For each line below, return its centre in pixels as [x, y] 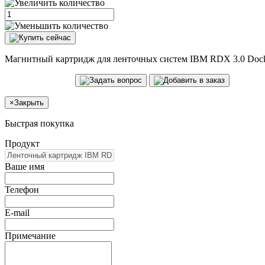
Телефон [22, 189]
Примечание [30, 235]
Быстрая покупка [39, 123]
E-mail [17, 212]
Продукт [22, 143]
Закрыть [29, 102]
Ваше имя [25, 166]
